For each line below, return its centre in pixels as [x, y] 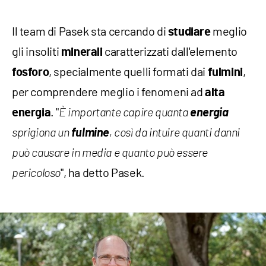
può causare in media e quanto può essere [110, 153]
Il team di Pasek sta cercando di [90, 31]
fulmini [225, 73]
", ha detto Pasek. [103, 172]
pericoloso [36, 174]
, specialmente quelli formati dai [128, 72]
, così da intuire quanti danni [175, 133]
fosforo [31, 73]
